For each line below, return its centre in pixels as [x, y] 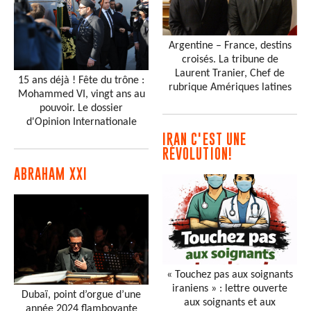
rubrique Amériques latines [230, 88]
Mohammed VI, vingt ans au [81, 95]
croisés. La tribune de [230, 60]
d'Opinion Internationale [81, 123]
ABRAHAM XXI [51, 174]
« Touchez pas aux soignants [230, 275]
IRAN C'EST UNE [205, 140]
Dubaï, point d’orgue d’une [81, 295]
